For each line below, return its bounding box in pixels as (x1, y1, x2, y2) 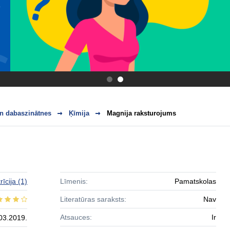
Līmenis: (60, 177, 88, 185)
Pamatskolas (175, 177, 216, 185)
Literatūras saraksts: (60, 195, 126, 203)
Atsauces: (60, 213, 92, 221)
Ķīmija (69, 109, 89, 117)
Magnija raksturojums (107, 109, 176, 117)
